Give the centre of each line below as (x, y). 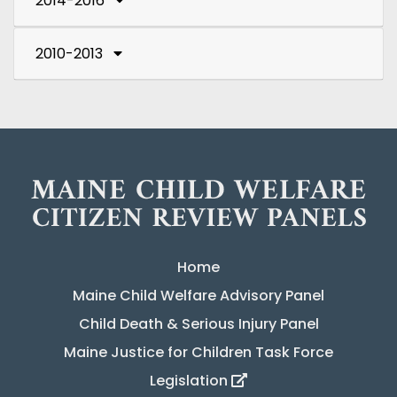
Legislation (191, 381)
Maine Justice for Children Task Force (198, 353)
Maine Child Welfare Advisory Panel (198, 296)
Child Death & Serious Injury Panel (198, 324)
